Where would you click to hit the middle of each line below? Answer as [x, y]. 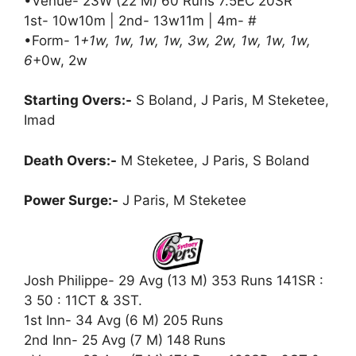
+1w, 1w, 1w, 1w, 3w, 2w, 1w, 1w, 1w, [195, 40]
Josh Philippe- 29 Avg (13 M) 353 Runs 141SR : [174, 280]
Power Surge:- [71, 201]
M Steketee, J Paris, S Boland [213, 160]
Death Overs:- [70, 160]
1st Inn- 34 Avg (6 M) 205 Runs [124, 320]
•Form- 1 [52, 40]
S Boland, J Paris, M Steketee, [230, 101]
